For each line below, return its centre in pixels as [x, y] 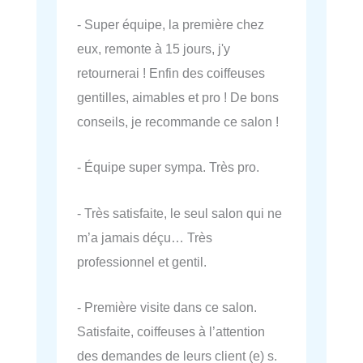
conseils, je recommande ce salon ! [178, 122]
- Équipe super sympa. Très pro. [168, 167]
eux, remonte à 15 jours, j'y [154, 49]
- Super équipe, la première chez [171, 25]
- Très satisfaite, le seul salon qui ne [179, 213]
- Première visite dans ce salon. [167, 307]
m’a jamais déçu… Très [145, 237]
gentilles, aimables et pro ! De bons [178, 98]
